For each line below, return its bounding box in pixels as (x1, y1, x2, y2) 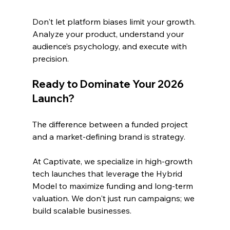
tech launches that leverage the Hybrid (32, 168, 184, 179)
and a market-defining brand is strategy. (32, 131, 187, 142)
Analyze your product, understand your (32, 28, 186, 39)
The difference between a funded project (32, 119, 190, 129)
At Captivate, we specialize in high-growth (32, 156, 195, 166)
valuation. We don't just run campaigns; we (32, 193, 197, 203)
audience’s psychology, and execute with (32, 41, 189, 51)
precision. (32, 53, 69, 64)
